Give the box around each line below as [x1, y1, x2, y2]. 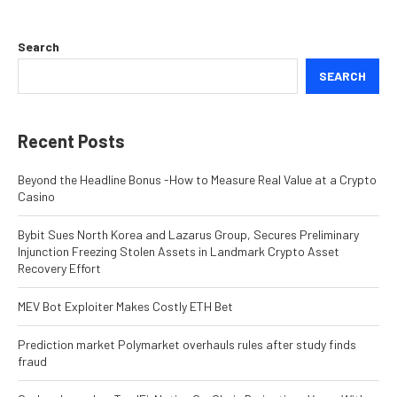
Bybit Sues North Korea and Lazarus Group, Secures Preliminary [18, 227, 359, 243]
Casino [18, 189, 55, 205]
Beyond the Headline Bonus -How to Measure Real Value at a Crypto [18, 172, 377, 188]
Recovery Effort [18, 261, 101, 276]
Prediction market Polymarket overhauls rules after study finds [18, 337, 356, 353]
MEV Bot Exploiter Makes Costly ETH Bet [18, 299, 233, 315]
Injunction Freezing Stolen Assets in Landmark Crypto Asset [18, 244, 339, 260]
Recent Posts [18, 130, 125, 152]
